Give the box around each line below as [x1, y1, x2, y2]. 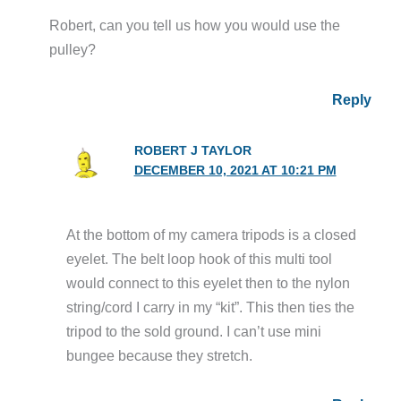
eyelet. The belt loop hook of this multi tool [66, 250, 333, 267]
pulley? [49, 41, 97, 58]
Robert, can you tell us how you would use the [49, 17, 341, 34]
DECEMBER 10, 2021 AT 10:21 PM [133, 163, 337, 177]
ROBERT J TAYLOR [133, 143, 252, 158]
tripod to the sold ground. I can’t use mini [66, 322, 322, 339]
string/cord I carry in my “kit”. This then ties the [66, 298, 355, 315]
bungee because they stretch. [66, 346, 253, 363]
